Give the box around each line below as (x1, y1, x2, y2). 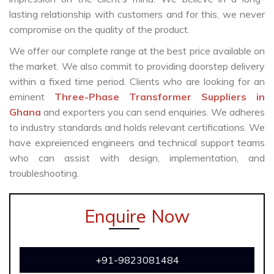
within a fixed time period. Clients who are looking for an (9, 75, 265, 88)
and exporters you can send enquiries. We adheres (43, 106, 265, 119)
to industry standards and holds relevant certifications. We (9, 121, 265, 134)
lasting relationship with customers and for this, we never (9, 8, 265, 21)
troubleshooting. (9, 167, 79, 180)
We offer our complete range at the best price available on (9, 45, 265, 57)
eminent (9, 91, 54, 103)
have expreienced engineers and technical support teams (9, 136, 265, 149)
